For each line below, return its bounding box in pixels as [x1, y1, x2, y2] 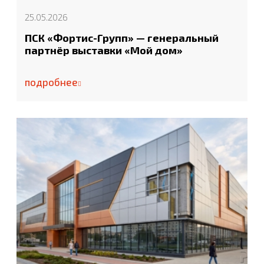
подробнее [25, 75, 78, 88]
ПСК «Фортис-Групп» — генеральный [25, 31, 219, 44]
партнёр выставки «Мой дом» [25, 43, 183, 57]
